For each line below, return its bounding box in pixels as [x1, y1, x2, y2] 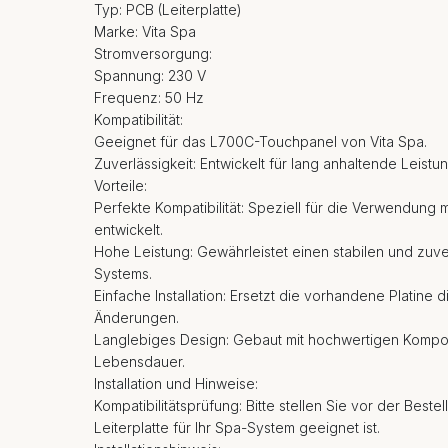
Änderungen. [94, 308, 179, 326]
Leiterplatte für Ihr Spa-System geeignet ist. [94, 418, 380, 436]
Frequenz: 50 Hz [94, 88, 204, 106]
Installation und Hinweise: [94, 374, 258, 392]
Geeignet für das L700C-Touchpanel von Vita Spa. [94, 132, 427, 150]
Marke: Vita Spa [94, 22, 196, 40]
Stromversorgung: [94, 44, 212, 62]
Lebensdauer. [94, 352, 185, 370]
